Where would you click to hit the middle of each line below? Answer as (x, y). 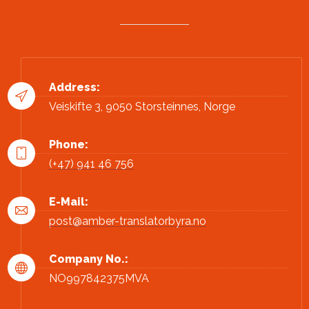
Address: (74, 87)
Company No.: (89, 259)
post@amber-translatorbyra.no (128, 221)
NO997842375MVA (99, 278)
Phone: (69, 144)
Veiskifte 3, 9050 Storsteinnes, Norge (142, 106)
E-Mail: (69, 201)
